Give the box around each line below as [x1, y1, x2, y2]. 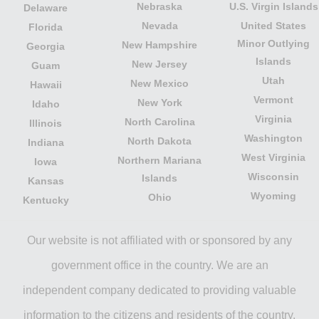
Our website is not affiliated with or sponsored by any [27, 234, 292, 246]
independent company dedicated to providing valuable [23, 283, 296, 296]
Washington [244, 132, 303, 144]
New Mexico [130, 77, 189, 89]
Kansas [27, 174, 64, 187]
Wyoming [251, 189, 296, 202]
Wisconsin [248, 170, 299, 182]
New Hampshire [122, 38, 197, 51]
